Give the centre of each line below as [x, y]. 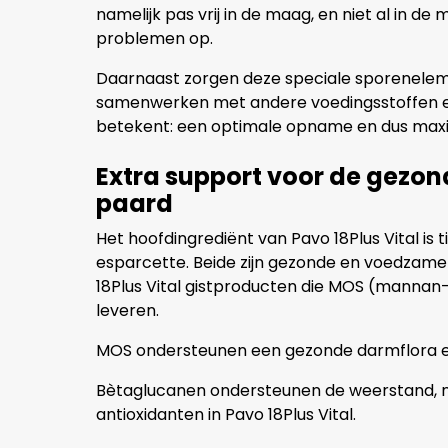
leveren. [127, 310]
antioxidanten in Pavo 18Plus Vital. [226, 414]
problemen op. [154, 38]
